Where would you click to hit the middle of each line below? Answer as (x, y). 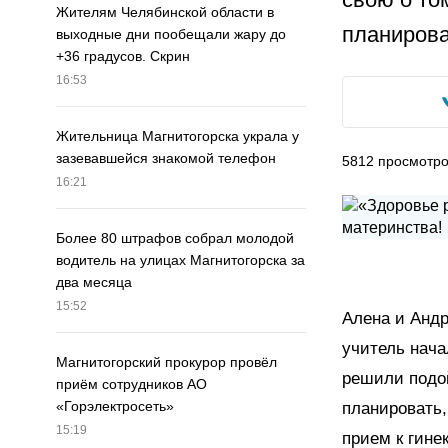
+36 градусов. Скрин (123, 56)
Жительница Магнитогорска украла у (177, 136)
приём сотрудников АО (131, 384)
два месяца (94, 282)
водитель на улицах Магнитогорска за (180, 260)
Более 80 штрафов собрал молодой (175, 238)
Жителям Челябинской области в (165, 12)
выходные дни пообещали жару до (171, 34)
